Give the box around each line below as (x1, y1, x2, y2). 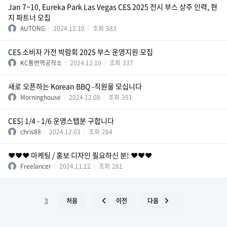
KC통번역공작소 (20, 58, 62, 67)
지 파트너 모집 (8, 12, 51, 22)
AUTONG (20, 24, 45, 33)
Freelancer (20, 162, 51, 171)
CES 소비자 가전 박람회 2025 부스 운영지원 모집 (8, 47, 153, 57)
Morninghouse (20, 93, 61, 102)
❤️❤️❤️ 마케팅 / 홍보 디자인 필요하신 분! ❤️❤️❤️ (8, 150, 152, 160)
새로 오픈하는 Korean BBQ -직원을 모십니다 (8, 81, 142, 91)
